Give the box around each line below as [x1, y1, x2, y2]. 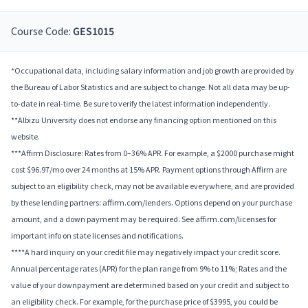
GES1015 [73, 24, 114, 40]
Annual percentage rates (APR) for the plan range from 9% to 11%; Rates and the [11, 263, 287, 274]
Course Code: [11, 24, 73, 38]
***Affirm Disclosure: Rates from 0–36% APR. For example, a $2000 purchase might [11, 148, 294, 159]
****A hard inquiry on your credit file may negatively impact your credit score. [11, 247, 280, 258]
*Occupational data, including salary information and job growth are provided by [11, 65, 294, 76]
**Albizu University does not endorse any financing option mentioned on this [11, 115, 276, 126]
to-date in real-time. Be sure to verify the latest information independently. [11, 98, 270, 109]
